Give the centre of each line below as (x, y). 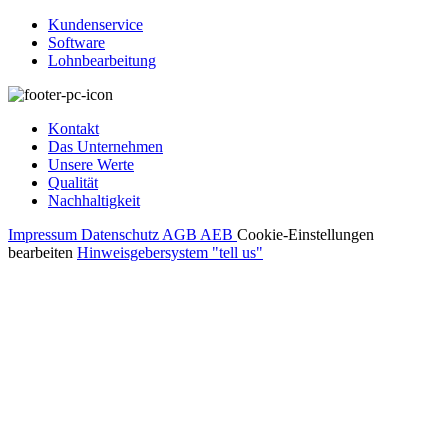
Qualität (73, 183)
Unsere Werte (91, 165)
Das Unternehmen (105, 147)
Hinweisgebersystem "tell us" (170, 253)
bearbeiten (42, 253)
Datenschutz (121, 235)
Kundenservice (95, 25)
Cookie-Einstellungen (305, 235)
